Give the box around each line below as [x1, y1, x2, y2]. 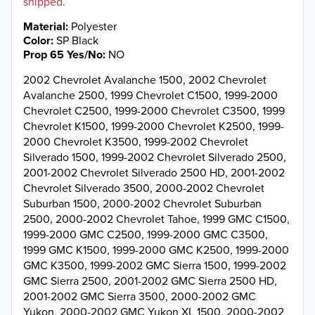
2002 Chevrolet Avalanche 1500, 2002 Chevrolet [23, 72, 266, 88]
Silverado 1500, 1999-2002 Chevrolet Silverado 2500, [23, 149, 286, 165]
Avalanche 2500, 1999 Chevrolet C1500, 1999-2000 [23, 87, 278, 103]
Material [23, 18, 65, 34]
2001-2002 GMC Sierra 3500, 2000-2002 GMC [23, 288, 256, 304]
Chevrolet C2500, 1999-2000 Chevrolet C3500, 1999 [23, 103, 285, 119]
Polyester [71, 18, 117, 34]
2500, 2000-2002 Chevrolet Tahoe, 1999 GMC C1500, [23, 211, 290, 227]
